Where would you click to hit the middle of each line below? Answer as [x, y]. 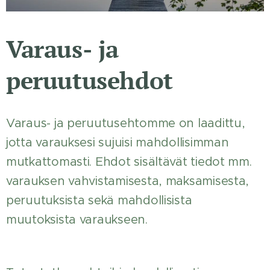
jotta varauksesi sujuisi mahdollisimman [118, 143]
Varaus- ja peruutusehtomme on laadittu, [126, 124]
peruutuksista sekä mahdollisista [99, 201]
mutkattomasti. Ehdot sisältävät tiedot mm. [129, 162]
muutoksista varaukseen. [77, 220]
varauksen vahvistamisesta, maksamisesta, [128, 181]
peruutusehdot [89, 80]
